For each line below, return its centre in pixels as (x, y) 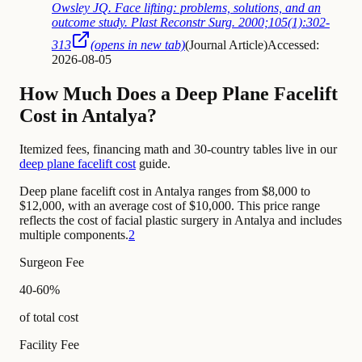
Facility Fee (49, 345)
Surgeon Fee (52, 263)
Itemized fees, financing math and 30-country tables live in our (178, 149)
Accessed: (293, 44)
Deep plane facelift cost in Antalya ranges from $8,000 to (165, 192)
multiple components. (74, 235)
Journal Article (226, 44)
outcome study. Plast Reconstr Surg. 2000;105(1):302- (191, 22)
